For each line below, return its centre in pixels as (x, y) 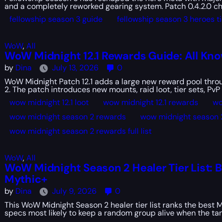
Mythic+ (26, 179)
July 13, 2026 (75, 68)
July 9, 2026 (74, 191)
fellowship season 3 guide (56, 19)
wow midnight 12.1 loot (49, 102)
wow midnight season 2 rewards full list (80, 131)
